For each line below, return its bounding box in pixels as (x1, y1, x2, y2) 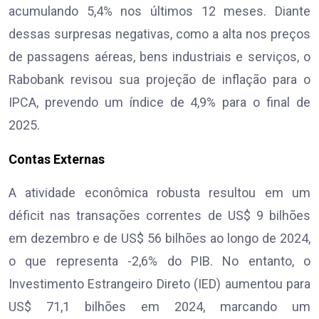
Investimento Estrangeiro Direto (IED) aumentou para (9, 276, 310, 292)
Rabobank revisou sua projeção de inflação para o (9, 72, 310, 88)
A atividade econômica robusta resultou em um (9, 185, 310, 201)
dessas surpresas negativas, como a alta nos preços (9, 26, 310, 42)
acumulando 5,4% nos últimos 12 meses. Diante (9, 4, 310, 19)
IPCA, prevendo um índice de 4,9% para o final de (9, 95, 310, 110)
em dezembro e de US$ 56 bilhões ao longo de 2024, (9, 231, 310, 246)
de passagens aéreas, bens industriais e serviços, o (9, 49, 310, 65)
